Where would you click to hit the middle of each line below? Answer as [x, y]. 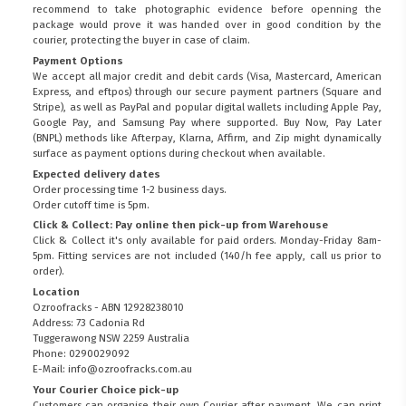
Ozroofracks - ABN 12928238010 [109, 308]
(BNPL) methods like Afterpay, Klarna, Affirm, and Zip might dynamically [207, 137]
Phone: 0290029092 [82, 354]
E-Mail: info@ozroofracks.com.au [113, 369]
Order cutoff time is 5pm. [92, 204]
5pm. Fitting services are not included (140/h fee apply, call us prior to [207, 256]
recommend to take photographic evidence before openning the [207, 10]
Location [57, 292]
